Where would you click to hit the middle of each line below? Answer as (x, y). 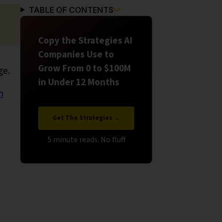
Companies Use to (76, 54)
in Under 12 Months (79, 82)
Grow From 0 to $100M (85, 68)
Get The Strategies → (86, 118)
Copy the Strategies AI (85, 40)
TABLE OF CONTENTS (71, 10)
